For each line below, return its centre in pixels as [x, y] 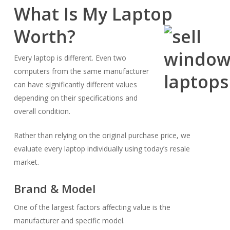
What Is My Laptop [93, 14]
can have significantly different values [75, 84]
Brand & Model [54, 188]
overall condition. [42, 111]
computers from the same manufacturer [81, 71]
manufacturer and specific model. [69, 221]
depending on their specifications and [75, 98]
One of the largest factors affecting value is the [92, 207]
